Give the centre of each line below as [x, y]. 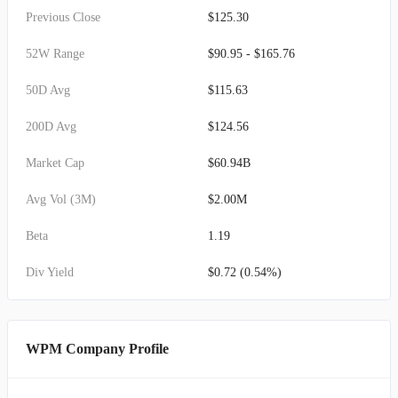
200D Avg [51, 127]
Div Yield [50, 272]
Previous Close [63, 17]
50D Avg [48, 90]
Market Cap [55, 163]
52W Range [55, 54]
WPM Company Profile [97, 349]
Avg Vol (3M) [61, 199]
